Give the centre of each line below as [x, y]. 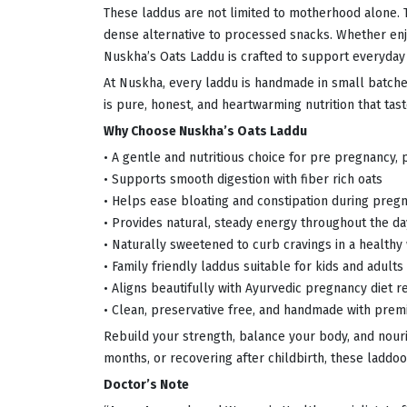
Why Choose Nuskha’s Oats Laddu [205, 132]
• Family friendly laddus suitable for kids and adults [253, 267]
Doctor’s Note [146, 385]
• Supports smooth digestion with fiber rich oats [243, 180]
